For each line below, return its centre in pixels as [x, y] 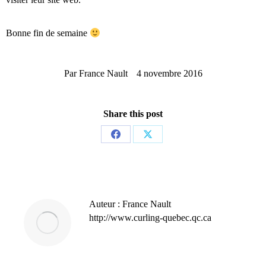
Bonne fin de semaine [48, 33]
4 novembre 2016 [169, 73]
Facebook [134, 178]
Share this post [133, 114]
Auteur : [104, 204]
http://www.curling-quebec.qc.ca [150, 218]
